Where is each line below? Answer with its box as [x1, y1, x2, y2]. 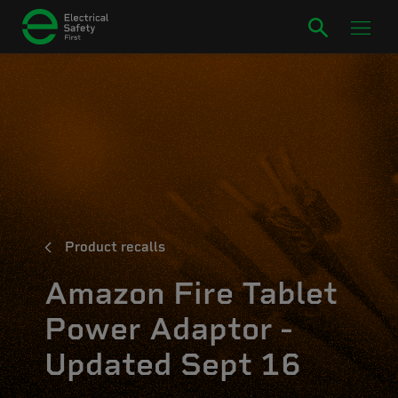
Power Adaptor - [44, 310, 292, 347]
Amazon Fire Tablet [44, 275, 338, 312]
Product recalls [65, 239, 165, 255]
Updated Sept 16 [44, 346, 301, 383]
